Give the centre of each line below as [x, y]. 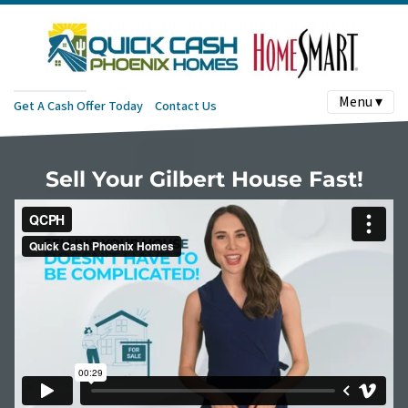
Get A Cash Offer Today [78, 106]
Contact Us [185, 106]
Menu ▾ [361, 102]
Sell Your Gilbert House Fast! [204, 178]
